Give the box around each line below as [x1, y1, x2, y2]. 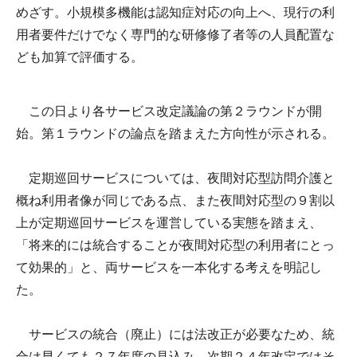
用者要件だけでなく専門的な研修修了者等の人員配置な [16, 27, 335, 41]
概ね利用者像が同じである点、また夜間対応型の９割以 [16, 193, 335, 207]
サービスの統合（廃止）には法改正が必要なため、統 [16, 327, 335, 341]
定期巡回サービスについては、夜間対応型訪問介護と [16, 171, 335, 185]
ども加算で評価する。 [16, 49, 143, 64]
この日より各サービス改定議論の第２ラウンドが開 [16, 104, 322, 118]
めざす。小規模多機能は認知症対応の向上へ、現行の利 [16, 5, 335, 19]
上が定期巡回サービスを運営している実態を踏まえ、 [16, 215, 322, 229]
